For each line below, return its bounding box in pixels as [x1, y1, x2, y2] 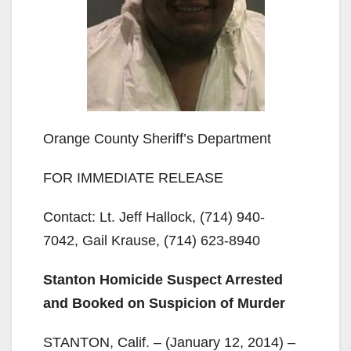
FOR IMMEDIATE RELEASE [43, 169, 223, 186]
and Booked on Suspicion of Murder [43, 295, 285, 311]
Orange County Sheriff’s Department [43, 130, 271, 147]
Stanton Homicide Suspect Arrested [43, 271, 283, 288]
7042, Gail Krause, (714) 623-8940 [43, 232, 260, 248]
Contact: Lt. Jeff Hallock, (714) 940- [43, 208, 265, 225]
